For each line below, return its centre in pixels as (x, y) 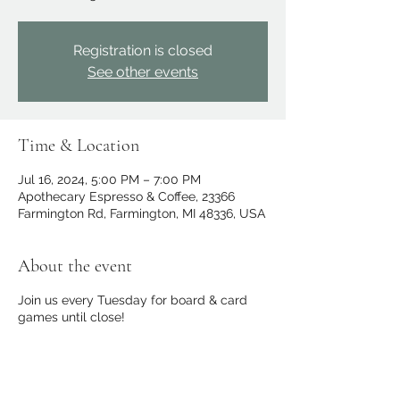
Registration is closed (143, 50)
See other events (143, 72)
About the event (75, 266)
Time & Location (79, 146)
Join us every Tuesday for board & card (133, 300)
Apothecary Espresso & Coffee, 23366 (126, 196)
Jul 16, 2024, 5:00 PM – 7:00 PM (109, 179)
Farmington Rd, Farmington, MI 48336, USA (142, 213)
